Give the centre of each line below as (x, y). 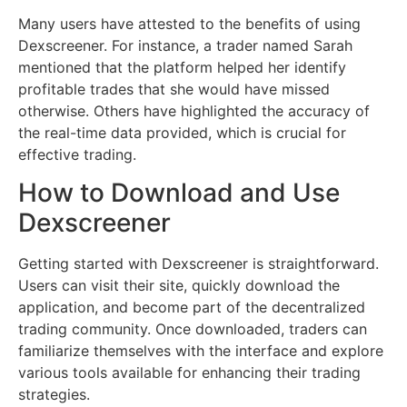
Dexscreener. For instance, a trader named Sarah (185, 45)
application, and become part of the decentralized (192, 308)
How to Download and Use (179, 193)
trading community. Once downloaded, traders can (193, 329)
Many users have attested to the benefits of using (189, 23)
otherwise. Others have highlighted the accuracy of (194, 110)
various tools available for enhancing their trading (189, 373)
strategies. (54, 395)
